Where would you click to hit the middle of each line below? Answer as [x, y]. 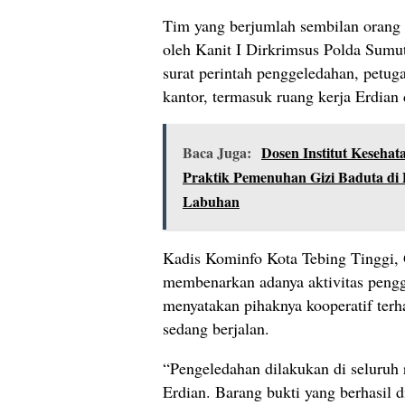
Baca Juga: [217, 153]
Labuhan [211, 202]
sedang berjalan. [216, 329]
